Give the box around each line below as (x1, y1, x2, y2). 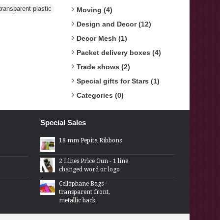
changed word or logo (59, 166, 120, 173)
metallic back (59, 197, 96, 204)
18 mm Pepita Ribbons (59, 137, 122, 144)
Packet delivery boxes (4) (77, 49, 161, 56)
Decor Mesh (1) (77, 34, 127, 42)
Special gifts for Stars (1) (77, 77, 160, 85)
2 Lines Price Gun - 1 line (59, 158, 129, 165)
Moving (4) (77, 6, 112, 14)
